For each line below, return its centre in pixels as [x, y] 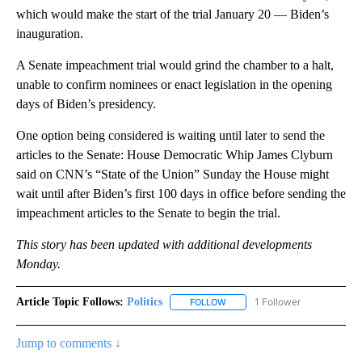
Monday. [38, 264]
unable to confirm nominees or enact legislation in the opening [174, 85]
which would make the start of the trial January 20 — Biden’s [173, 15]
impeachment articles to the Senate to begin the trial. [148, 213]
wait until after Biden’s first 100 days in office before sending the [181, 194]
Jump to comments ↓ [69, 343]
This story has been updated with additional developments [164, 245]
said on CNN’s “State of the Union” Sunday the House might [173, 175]
